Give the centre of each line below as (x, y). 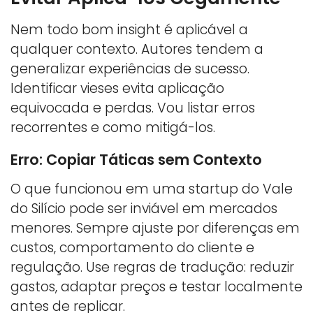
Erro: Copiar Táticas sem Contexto (136, 159)
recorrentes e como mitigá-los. (113, 127)
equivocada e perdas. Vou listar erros (133, 108)
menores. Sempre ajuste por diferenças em (155, 228)
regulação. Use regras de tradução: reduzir (152, 267)
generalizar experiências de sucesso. (130, 68)
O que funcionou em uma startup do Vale (152, 189)
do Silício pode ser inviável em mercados (144, 208)
